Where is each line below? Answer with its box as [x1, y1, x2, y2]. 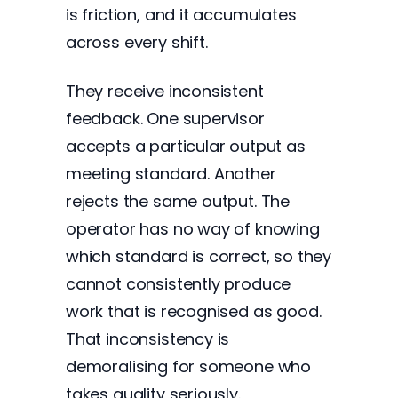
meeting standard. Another [66, 163, 276, 185]
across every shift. [66, 31, 208, 53]
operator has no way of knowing [66, 218, 320, 240]
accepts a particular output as [66, 135, 306, 157]
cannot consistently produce [66, 273, 291, 295]
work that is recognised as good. [66, 300, 322, 322]
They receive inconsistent [66, 80, 264, 102]
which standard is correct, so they [66, 245, 332, 267]
